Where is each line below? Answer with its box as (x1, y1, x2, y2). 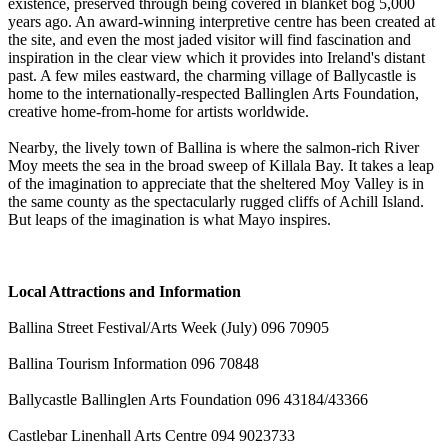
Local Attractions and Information (8, 282, 241, 300)
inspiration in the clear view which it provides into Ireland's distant (8, 48, 425, 66)
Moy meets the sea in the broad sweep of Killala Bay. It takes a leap (8, 156, 434, 174)
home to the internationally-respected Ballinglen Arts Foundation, (8, 84, 419, 102)
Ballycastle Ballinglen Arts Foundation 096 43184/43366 (8, 390, 368, 408)
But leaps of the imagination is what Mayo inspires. (8, 210, 335, 228)
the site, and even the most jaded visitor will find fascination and (8, 30, 411, 48)
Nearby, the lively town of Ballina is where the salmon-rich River (8, 138, 419, 156)
